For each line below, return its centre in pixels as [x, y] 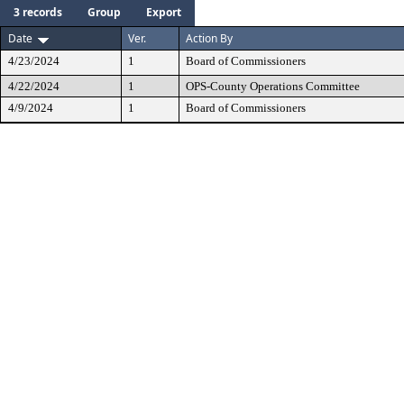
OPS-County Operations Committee [273, 86]
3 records [38, 12]
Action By [209, 38]
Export [164, 12]
